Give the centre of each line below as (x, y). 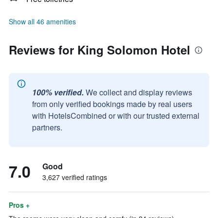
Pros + (19, 205)
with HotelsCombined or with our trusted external (116, 116)
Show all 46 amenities (42, 21)
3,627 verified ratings (75, 177)
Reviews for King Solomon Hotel (100, 50)
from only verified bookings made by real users (112, 104)
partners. (47, 127)
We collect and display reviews (139, 92)
